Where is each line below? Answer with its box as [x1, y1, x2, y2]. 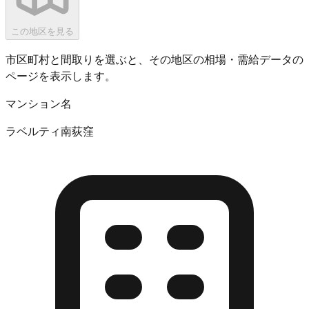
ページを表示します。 [6, 67, 116, 83]
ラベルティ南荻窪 [6, 122, 94, 139]
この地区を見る [11, 26, 74, 37]
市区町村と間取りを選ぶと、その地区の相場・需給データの [6, 50, 303, 67]
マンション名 [6, 94, 72, 111]
